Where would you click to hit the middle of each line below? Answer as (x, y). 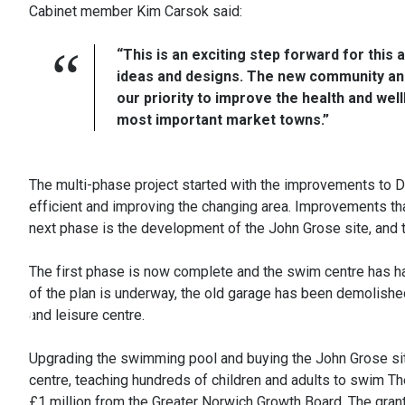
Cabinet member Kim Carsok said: (136, 11)
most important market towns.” (223, 120)
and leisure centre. (87, 315)
